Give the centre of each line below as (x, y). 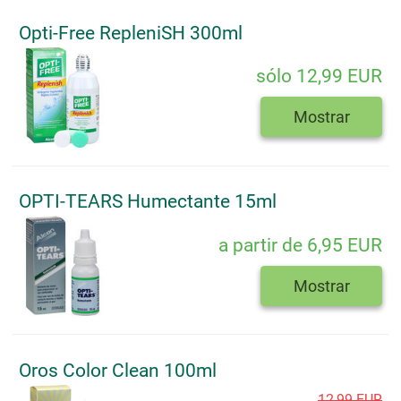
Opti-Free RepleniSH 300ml (131, 33)
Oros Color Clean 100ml (118, 370)
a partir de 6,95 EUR (300, 245)
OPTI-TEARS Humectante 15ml (148, 202)
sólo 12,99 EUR (319, 77)
